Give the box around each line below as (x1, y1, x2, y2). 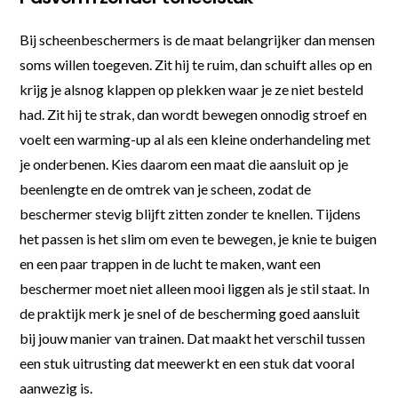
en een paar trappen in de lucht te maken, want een (20, 254, 322, 272)
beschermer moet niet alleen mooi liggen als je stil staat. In (20, 279, 370, 297)
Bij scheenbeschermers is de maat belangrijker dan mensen (20, 30, 376, 48)
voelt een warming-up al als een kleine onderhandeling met (20, 130, 371, 147)
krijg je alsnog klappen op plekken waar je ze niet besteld (20, 80, 364, 98)
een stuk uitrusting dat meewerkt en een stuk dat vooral (20, 354, 355, 371)
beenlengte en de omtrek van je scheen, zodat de (20, 179, 312, 197)
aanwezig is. (20, 378, 93, 396)
